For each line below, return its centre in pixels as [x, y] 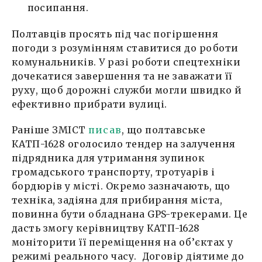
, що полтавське [163, 130]
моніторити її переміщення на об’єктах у [123, 242]
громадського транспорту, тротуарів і [113, 172]
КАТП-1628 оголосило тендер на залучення [124, 144]
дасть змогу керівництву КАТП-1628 [106, 228]
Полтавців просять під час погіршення [115, 34]
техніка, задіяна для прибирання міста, [117, 200]
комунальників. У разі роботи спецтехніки [126, 62]
